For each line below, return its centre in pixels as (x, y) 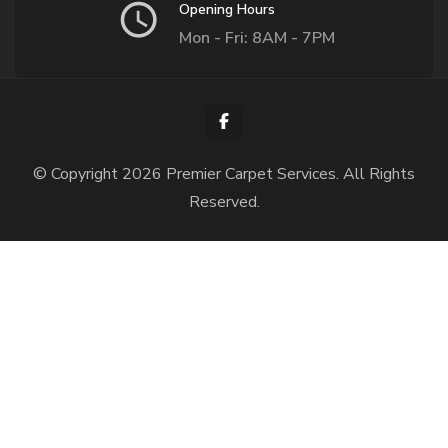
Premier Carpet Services (251, 174)
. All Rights (375, 174)
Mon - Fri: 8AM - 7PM (256, 38)
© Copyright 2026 (99, 174)
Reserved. (224, 202)
